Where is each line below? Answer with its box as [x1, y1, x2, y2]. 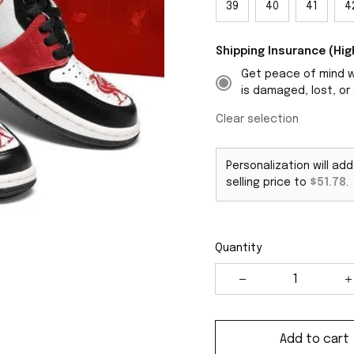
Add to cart [280, 332, 349, 346]
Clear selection [216, 114, 299, 125]
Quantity [215, 243, 262, 254]
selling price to [226, 177, 310, 188]
